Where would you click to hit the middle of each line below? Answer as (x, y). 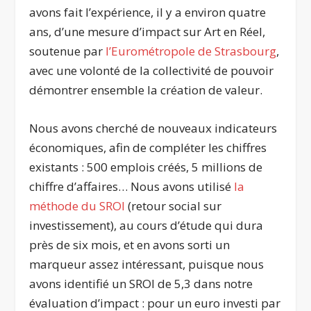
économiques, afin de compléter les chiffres (148, 148)
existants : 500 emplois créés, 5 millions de (146, 167)
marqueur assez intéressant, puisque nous (147, 264)
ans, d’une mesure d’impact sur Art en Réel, (148, 32)
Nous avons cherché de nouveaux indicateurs (153, 128)
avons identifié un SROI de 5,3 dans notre (141, 284)
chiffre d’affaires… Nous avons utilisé (132, 187)
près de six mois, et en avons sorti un (130, 245)
